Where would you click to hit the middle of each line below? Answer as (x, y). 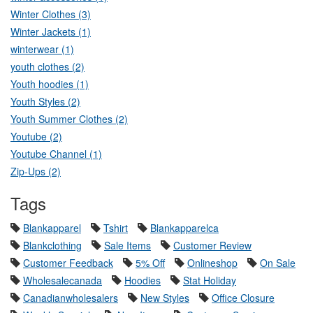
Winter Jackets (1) (51, 32)
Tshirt (116, 228)
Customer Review (212, 246)
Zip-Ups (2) (36, 172)
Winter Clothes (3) (51, 14)
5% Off (150, 263)
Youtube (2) (36, 137)
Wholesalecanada (63, 281)
